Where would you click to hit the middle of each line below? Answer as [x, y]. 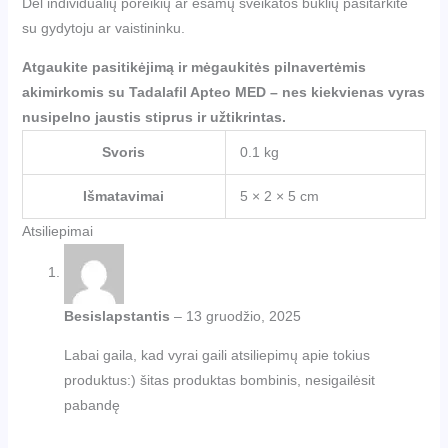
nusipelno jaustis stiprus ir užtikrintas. [153, 116]
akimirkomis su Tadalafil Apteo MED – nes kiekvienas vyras [223, 91]
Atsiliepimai [57, 230]
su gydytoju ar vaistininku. [103, 27]
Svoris [124, 151]
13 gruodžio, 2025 [243, 315]
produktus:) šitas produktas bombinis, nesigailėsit [219, 379]
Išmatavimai [124, 195]
